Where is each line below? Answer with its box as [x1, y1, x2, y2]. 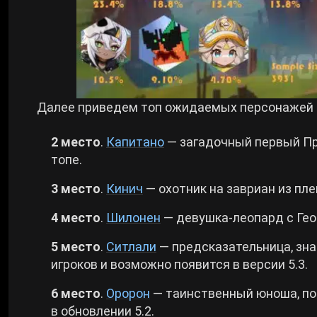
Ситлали [106, 238, 156, 254]
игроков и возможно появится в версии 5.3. [51, 256, 308, 272]
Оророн [106, 285, 150, 301]
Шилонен [106, 209, 161, 225]
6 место [51, 285, 100, 301]
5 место [51, 238, 100, 254]
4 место [51, 209, 100, 225]
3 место [51, 180, 100, 196]
